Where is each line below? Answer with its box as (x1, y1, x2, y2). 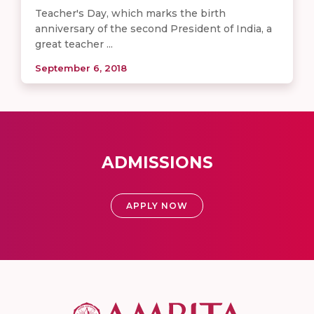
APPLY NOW (126, 200, 188, 212)
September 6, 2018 (35, 62, 127, 74)
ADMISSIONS (101, 153, 213, 173)
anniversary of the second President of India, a (35, 22, 272, 36)
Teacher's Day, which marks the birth (35, 7, 226, 20)
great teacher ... (35, 38, 113, 51)
